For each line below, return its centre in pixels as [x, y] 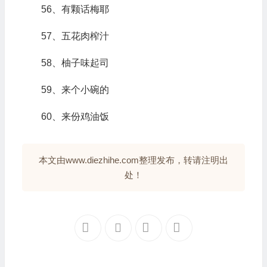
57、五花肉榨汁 [75, 36]
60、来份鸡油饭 [75, 117]
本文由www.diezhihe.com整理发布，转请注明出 [133, 160]
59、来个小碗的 [75, 90]
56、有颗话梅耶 [75, 9]
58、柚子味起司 [75, 63]
